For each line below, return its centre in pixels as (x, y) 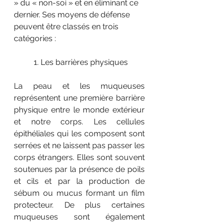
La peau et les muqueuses (79, 86)
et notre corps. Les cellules (79, 122)
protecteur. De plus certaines (79, 205)
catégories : (35, 39)
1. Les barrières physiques (82, 62)
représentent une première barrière (79, 98)
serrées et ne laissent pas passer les (79, 146)
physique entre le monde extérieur (79, 110)
